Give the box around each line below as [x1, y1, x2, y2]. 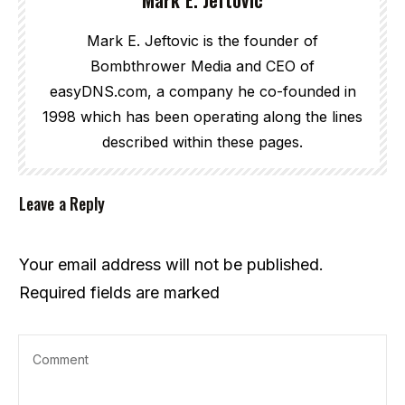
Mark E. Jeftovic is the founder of [87, 31, 318, 50]
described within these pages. [102, 132, 303, 151]
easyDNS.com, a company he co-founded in [49, 81, 356, 100]
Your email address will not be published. [19, 254, 324, 274]
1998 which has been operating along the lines [42, 107, 363, 126]
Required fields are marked [19, 282, 220, 302]
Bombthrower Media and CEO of [90, 56, 315, 75]
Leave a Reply [19, 191, 106, 215]
